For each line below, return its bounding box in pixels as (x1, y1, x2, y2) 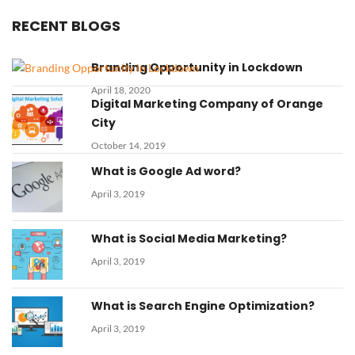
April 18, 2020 (91, 84, 151, 96)
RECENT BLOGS (12, 16, 120, 36)
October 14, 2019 (91, 139, 166, 152)
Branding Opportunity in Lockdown (91, 59, 303, 75)
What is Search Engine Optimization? (91, 298, 315, 315)
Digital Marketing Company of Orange (91, 96, 323, 113)
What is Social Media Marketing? (91, 231, 287, 247)
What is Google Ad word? (91, 163, 241, 180)
